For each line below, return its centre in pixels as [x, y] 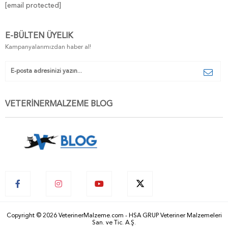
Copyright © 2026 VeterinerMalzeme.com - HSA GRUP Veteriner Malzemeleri [114, 216]
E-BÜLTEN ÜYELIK [39, 36]
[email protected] [33, 5]
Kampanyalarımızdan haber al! [48, 47]
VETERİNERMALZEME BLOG [59, 104]
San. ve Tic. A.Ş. [114, 223]
